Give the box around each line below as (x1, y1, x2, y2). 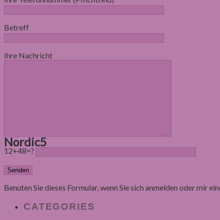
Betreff (4, 22, 29, 32)
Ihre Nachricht (4, 50, 53, 60)
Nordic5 (4, 134, 47, 149)
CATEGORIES (24, 201, 95, 212)
